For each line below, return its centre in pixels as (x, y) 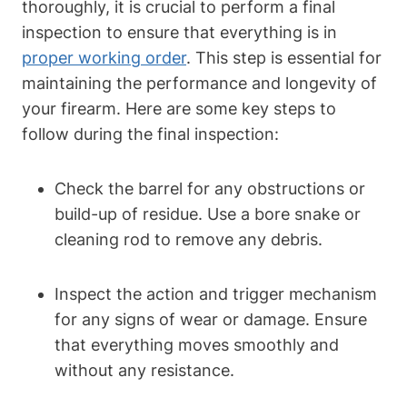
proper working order (104, 57)
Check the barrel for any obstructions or (210, 188)
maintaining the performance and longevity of (199, 83)
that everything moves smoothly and (197, 344)
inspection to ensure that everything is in (179, 32)
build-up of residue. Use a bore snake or (208, 213)
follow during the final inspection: (150, 134)
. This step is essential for (284, 57)
